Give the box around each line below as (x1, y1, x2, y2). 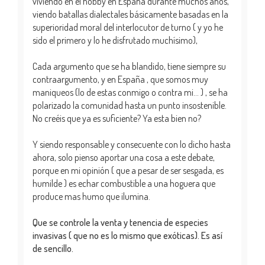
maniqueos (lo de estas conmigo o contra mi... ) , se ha (33, 86, 228, 99)
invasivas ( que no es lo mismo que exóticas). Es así (33, 230, 222, 242)
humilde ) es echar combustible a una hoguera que (33, 177, 215, 190)
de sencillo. (33, 243, 73, 255)
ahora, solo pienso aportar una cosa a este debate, (33, 151, 215, 164)
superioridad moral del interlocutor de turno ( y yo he (33, 21, 223, 34)
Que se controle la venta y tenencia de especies (33, 216, 208, 229)
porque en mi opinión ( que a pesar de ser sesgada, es (33, 164, 224, 177)
